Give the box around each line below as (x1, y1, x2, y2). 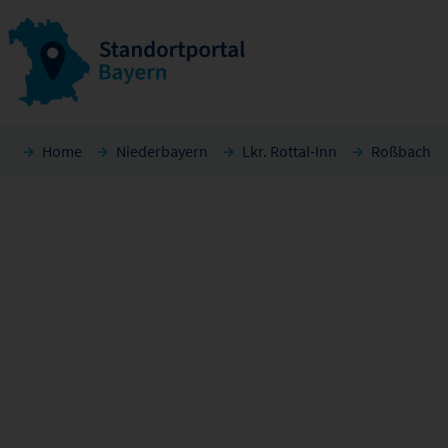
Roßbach (371, 141, 431, 161)
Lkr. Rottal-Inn (242, 141, 337, 161)
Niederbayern (116, 141, 208, 161)
